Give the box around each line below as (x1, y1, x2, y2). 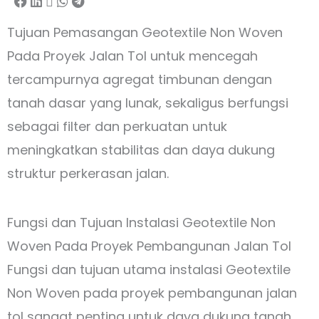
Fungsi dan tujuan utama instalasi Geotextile (7, 260, 291, 278)
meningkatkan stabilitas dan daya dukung (7, 140, 275, 159)
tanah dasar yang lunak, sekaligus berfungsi (7, 93, 288, 112)
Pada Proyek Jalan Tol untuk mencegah (7, 46, 258, 65)
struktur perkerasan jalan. (7, 164, 169, 182)
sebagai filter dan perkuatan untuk (7, 117, 227, 135)
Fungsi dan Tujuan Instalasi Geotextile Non (7, 213, 276, 231)
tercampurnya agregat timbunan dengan (7, 70, 272, 88)
